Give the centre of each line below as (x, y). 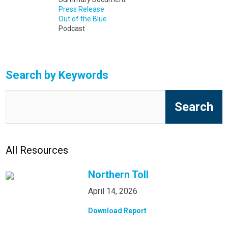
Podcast (72, 29)
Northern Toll (119, 174)
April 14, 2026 (113, 191)
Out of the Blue (82, 19)
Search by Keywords (57, 75)
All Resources (37, 150)
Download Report (118, 210)
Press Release (81, 9)
